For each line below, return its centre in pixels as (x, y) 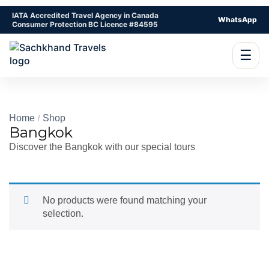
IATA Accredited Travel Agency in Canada (85, 15)
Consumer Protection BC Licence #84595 (85, 24)
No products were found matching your (125, 200)
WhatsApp (237, 20)
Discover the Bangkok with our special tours (102, 147)
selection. (63, 213)
